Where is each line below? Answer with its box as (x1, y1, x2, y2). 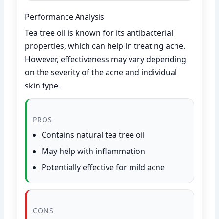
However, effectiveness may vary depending (25, 53, 187, 65)
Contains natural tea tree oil (42, 129, 145, 140)
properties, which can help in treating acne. (25, 40, 186, 51)
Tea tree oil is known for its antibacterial (25, 27, 174, 38)
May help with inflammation (42, 145, 146, 156)
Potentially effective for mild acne (42, 161, 165, 173)
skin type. (25, 80, 61, 91)
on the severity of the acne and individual (25, 66, 177, 78)
